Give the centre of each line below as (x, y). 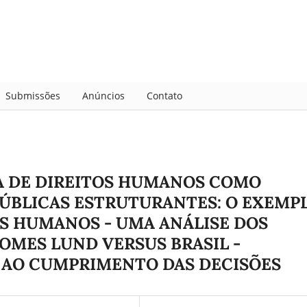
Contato (164, 95)
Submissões (33, 95)
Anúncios (103, 95)
